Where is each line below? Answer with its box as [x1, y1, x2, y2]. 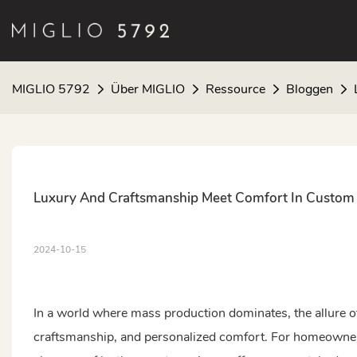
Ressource [206, 80, 265, 98]
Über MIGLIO [111, 80, 185, 98]
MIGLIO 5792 [12, 80, 90, 98]
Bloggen [286, 80, 333, 98]
